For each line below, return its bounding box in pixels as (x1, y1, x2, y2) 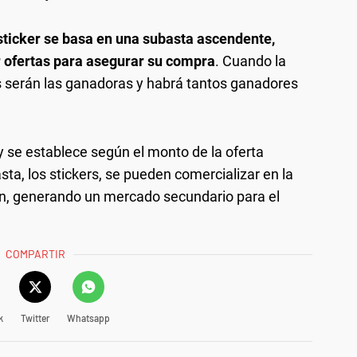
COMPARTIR (6, 246, 66, 261)
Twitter (20, 312, 49, 324)
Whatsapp (66, 312, 110, 324)
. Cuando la (215, 52, 286, 69)
